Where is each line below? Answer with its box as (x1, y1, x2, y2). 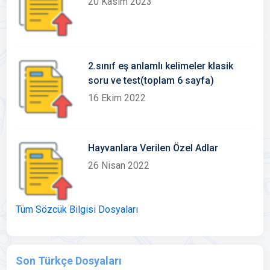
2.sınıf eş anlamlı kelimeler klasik (88, 60, 234, 72)
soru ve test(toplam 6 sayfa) (88, 75, 215, 86)
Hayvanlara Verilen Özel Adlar (88, 142, 219, 154)
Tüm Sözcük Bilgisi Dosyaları (16, 204, 139, 215)
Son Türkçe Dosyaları (16, 254, 122, 267)
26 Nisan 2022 (88, 160, 150, 171)
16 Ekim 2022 (88, 92, 146, 104)
